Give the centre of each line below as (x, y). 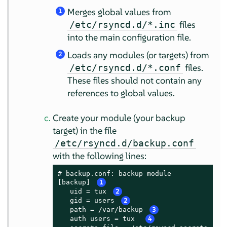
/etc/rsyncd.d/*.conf (125, 67)
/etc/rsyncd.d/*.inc (123, 24)
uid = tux (84, 191)
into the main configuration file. (129, 37)
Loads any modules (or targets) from (139, 55)
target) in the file (85, 130)
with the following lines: (100, 156)
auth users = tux (101, 218)
